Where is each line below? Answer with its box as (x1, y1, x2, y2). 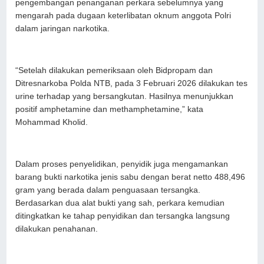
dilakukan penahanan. (15, 224, 98, 233)
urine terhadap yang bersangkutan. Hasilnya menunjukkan (15, 91, 234, 101)
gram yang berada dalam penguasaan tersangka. (15, 185, 201, 194)
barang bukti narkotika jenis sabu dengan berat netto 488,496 (15, 172, 246, 181)
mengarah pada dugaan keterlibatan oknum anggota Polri (15, 11, 232, 20)
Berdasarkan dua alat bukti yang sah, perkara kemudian (15, 198, 225, 207)
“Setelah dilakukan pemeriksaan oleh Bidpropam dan (15, 65, 213, 75)
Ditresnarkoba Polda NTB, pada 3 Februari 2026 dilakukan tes (15, 78, 248, 88)
